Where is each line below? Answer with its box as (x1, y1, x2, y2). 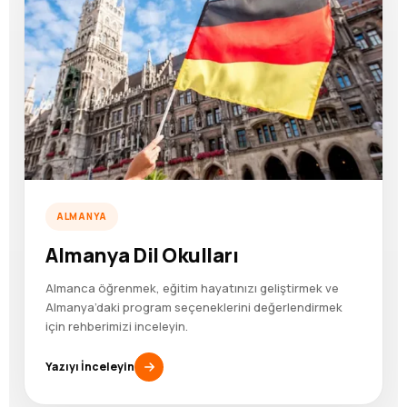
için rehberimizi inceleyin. (45, 317, 188, 334)
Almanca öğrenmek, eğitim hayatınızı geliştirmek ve (45, 279, 339, 296)
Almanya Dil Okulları (45, 241, 238, 269)
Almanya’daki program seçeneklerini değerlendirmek (45, 298, 342, 315)
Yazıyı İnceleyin (45, 358, 134, 374)
